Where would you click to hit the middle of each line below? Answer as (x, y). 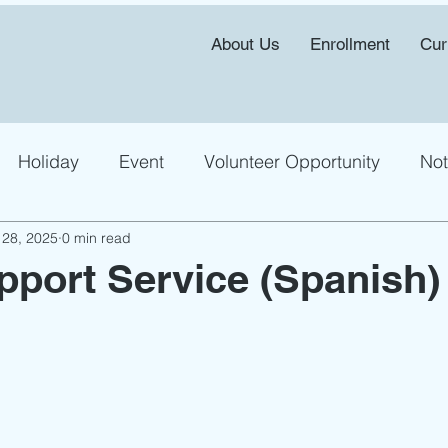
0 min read (96, 237)
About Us (245, 44)
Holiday (48, 161)
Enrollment (350, 44)
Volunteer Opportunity (292, 161)
